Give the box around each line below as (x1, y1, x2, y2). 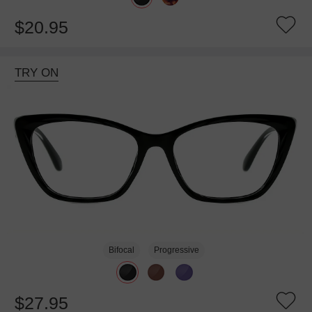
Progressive (153, 245, 199, 256)
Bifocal (109, 245, 135, 256)
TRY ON (14, 66, 58, 80)
